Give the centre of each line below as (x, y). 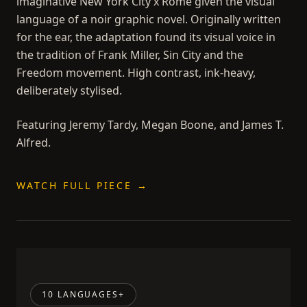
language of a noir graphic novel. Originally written (149, 19)
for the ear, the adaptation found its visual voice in (146, 37)
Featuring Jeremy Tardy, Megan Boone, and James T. (150, 124)
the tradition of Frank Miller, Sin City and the (130, 54)
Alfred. (34, 142)
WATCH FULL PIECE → (83, 185)
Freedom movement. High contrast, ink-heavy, (136, 72)
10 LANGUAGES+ (83, 294)
